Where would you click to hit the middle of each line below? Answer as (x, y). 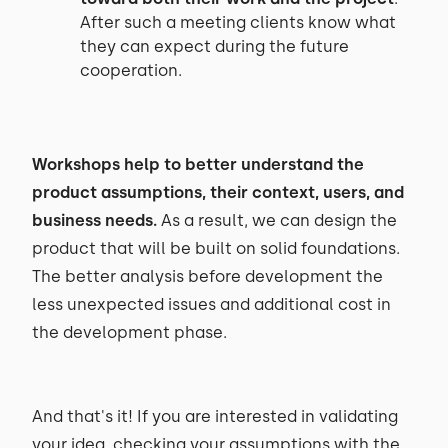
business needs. (94, 220)
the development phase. (129, 332)
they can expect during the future (214, 46)
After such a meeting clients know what (238, 22)
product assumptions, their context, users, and (218, 192)
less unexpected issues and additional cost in (211, 304)
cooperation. (131, 70)
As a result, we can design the (277, 220)
